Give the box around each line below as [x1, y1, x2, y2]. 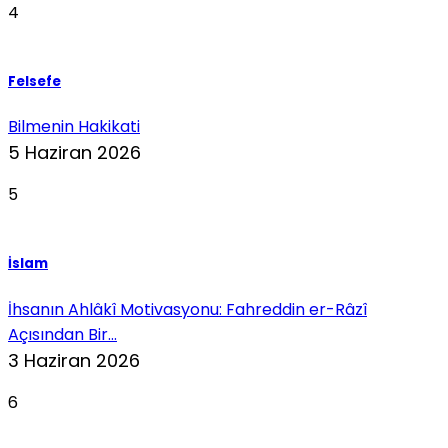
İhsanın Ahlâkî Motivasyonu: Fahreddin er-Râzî [8, 297, 367, 321]
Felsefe [8, 71, 61, 91]
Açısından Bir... [8, 322, 117, 346]
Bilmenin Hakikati [8, 115, 140, 139]
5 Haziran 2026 [8, 140, 141, 166]
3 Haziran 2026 [8, 347, 140, 373]
